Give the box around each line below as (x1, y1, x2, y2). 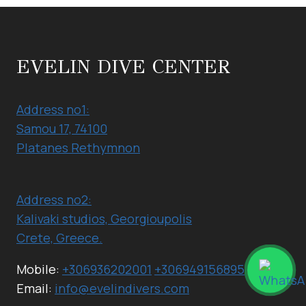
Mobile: (16, 261, 62, 278)
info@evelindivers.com (55, 280, 189, 297)
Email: (16, 280, 55, 297)
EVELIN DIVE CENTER (16, 55, 230, 79)
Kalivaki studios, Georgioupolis (16, 210, 192, 227)
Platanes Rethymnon (16, 139, 140, 156)
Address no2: (16, 191, 92, 208)
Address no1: (16, 101, 89, 118)
